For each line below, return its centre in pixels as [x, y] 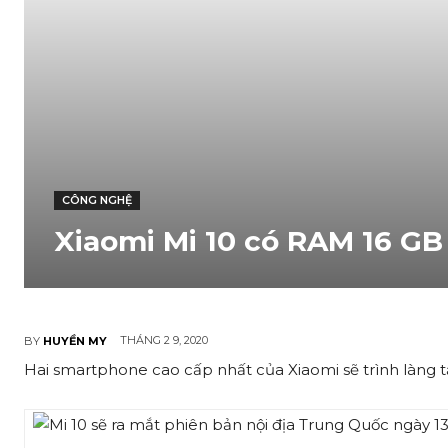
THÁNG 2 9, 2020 [164, 340]
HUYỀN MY [75, 340]
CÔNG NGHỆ [97, 200]
